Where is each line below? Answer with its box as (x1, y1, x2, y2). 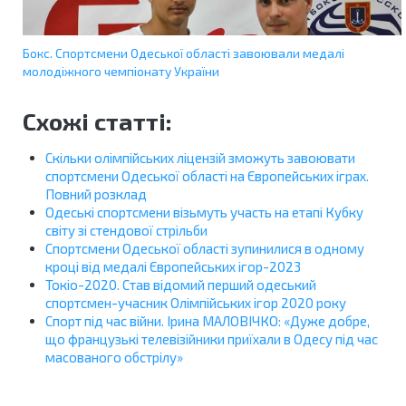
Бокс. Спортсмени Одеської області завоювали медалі (23, 45, 344, 62)
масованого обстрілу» (45, 349, 183, 366)
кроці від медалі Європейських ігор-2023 (45, 258, 301, 275)
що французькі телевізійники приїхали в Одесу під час (45, 331, 378, 348)
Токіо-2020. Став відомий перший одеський (45, 276, 316, 294)
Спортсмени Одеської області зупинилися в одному (45, 240, 364, 257)
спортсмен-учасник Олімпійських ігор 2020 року (45, 295, 346, 312)
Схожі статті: (23, 107, 172, 136)
